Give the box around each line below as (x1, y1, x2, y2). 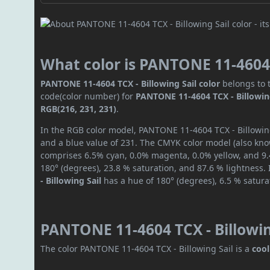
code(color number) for (40, 90, 136, 102)
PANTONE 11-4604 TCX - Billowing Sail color (40, 78, 221, 90)
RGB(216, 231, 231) (40, 103, 117, 115)
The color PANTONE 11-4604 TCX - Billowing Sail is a (40, 243, 253, 255)
